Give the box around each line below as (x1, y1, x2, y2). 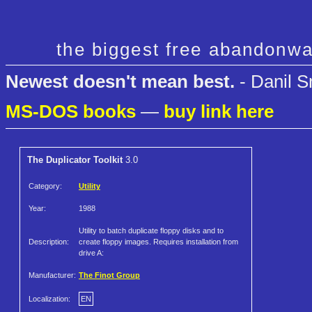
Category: (29, 182, 62, 191)
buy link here (164, 101, 274, 123)
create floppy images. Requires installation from (79, 237, 238, 247)
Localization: (29, 295, 70, 304)
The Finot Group (79, 271, 140, 280)
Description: (29, 237, 69, 247)
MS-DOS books (6, 101, 136, 123)
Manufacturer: (29, 271, 76, 280)
